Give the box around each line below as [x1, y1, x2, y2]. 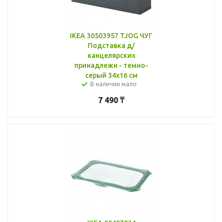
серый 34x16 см [85, 71, 138, 79]
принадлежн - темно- [74, 61, 148, 69]
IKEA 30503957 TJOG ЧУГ [70, 31, 153, 40]
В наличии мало [90, 80, 137, 87]
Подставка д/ [88, 41, 135, 50]
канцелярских [87, 51, 135, 59]
